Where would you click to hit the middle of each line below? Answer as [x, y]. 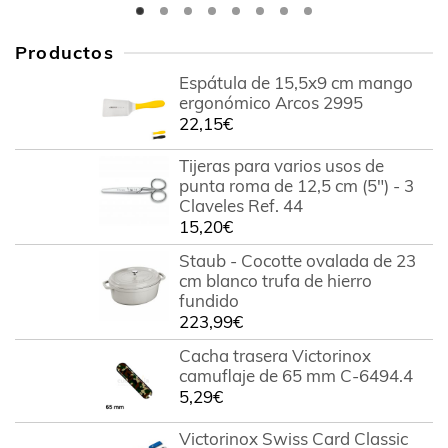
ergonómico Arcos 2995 [270, 103]
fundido [208, 301]
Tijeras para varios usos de [281, 166]
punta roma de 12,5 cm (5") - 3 [296, 186]
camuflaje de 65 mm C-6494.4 [295, 376]
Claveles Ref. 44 [240, 206]
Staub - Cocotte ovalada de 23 [297, 261]
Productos [64, 53]
